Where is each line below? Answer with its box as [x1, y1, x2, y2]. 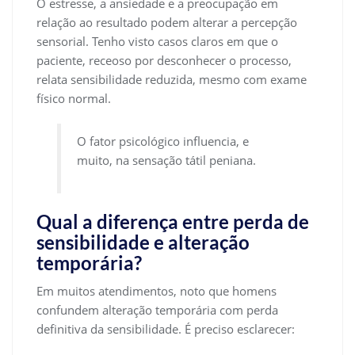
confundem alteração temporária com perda [36, 301, 278, 318]
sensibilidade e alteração [36, 230, 250, 254]
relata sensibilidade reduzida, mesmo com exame [36, 71, 307, 88]
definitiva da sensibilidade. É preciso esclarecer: [36, 320, 295, 337]
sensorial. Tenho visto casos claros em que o [36, 33, 278, 50]
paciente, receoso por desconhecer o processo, [36, 52, 292, 69]
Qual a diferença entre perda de [36, 209, 309, 233]
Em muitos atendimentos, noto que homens [36, 282, 277, 299]
